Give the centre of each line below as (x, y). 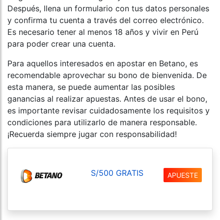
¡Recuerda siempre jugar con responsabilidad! (92, 134)
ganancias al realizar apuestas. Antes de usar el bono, (107, 98)
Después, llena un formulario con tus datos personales (108, 8)
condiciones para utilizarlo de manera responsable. (102, 122)
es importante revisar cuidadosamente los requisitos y (109, 110)
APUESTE (183, 175)
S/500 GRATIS (117, 173)
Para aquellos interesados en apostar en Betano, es (103, 63)
